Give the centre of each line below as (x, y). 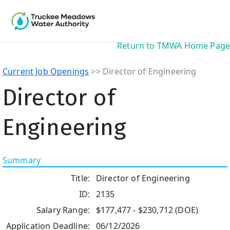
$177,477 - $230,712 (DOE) (147, 210)
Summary (22, 160)
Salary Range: (63, 210)
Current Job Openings (46, 71)
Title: (80, 178)
